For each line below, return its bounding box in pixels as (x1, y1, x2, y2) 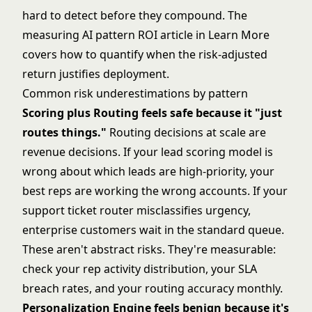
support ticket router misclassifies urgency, (22, 203, 251, 218)
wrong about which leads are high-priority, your (22, 164, 274, 179)
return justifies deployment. (22, 66, 169, 81)
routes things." (22, 125, 107, 140)
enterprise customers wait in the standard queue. (22, 222, 284, 237)
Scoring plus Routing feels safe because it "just (22, 105, 282, 120)
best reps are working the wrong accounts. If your (22, 183, 288, 198)
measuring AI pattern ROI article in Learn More (22, 27, 270, 42)
